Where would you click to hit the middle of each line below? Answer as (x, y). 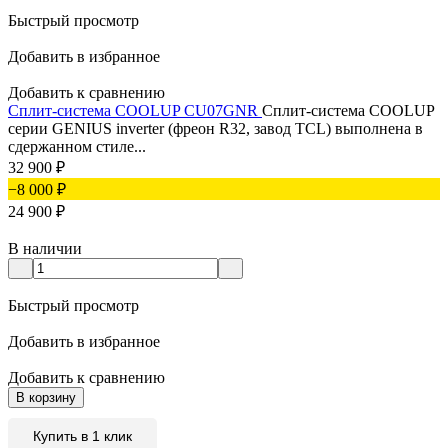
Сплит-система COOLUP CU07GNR (135, 111)
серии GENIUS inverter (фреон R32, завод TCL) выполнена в (215, 129)
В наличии (45, 249)
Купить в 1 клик (82, 436)
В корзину (46, 398)
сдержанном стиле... (77, 147)
